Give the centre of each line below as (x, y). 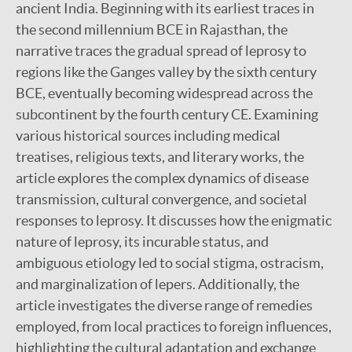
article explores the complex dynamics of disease (162, 178)
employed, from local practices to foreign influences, (174, 326)
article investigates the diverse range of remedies (164, 305)
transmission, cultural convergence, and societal (161, 199)
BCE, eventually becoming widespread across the (164, 93)
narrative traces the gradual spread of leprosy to (161, 51)
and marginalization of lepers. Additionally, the (158, 284)
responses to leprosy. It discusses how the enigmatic (174, 220)
